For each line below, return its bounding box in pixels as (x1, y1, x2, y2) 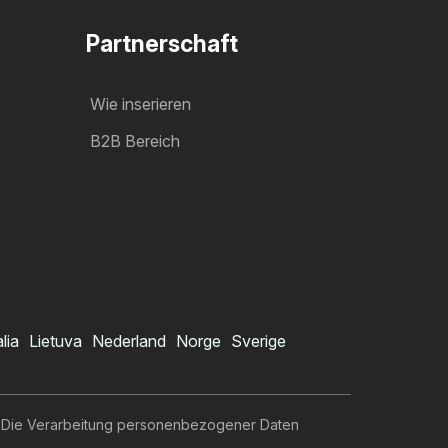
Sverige (231, 330, 286, 351)
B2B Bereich (90, 130, 180, 151)
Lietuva (29, 330, 82, 351)
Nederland (92, 330, 166, 351)
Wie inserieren (90, 93, 191, 114)
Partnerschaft (86, 29, 238, 58)
